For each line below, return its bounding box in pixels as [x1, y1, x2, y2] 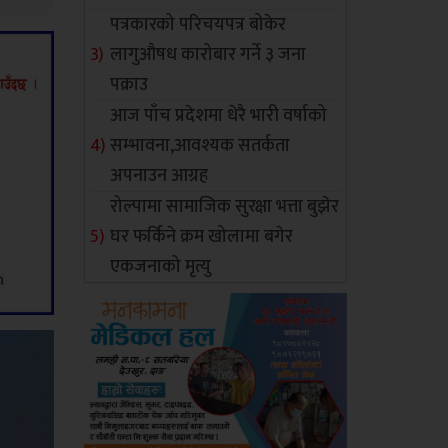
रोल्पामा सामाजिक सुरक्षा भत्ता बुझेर [110, 192, 340, 222]
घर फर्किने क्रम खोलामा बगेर [110, 222, 294, 252]
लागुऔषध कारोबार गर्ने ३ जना [110, 40, 307, 70]
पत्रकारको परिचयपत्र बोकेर [110, 10, 287, 40]
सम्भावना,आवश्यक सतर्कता [110, 131, 291, 161]
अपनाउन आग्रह [110, 161, 209, 191]
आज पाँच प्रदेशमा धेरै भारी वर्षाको [110, 101, 328, 131]
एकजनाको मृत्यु [110, 252, 212, 282]
